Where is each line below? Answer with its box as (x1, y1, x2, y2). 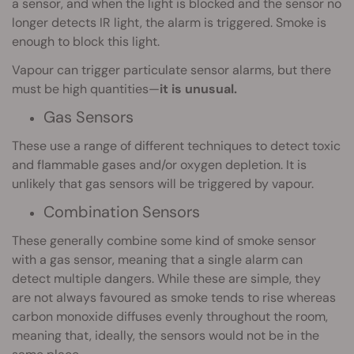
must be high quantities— (12, 81, 160, 98)
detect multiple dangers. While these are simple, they (12, 270, 321, 288)
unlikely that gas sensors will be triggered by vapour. (12, 175, 314, 193)
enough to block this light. (12, 33, 160, 51)
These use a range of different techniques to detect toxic (12, 137, 341, 155)
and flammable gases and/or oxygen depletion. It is (12, 156, 307, 174)
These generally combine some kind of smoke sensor (12, 232, 316, 250)
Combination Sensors (43, 201, 200, 223)
